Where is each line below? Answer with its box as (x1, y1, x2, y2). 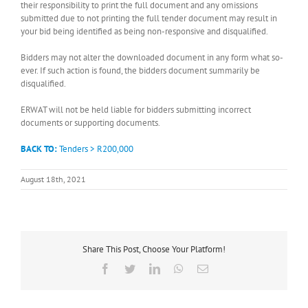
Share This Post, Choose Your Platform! (82, 243, 225, 255)
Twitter (135, 263, 166, 274)
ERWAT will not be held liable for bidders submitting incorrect (21, 103, 251, 115)
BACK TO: (21, 142, 57, 155)
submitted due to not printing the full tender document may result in (21, 12, 277, 24)
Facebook (110, 263, 153, 274)
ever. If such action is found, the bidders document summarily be (21, 64, 260, 76)
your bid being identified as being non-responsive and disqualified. (21, 25, 268, 37)
